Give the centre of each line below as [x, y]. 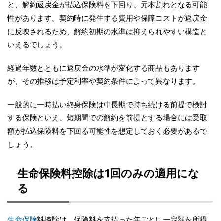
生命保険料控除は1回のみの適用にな [108, 173]
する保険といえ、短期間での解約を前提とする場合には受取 [107, 118]
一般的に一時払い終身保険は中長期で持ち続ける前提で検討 [107, 105]
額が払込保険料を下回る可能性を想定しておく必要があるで [107, 131]
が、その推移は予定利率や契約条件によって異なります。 [104, 81]
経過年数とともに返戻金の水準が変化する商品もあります [104, 68]
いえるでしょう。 [37, 45]
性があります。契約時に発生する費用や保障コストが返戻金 [107, 18]
